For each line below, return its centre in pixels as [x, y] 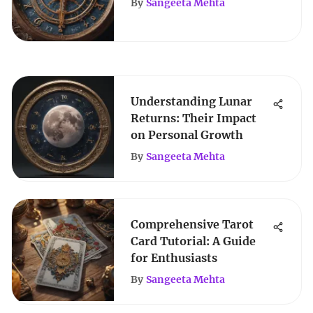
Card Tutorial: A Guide [193, 241]
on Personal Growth [187, 135]
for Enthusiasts [174, 258]
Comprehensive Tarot [192, 224]
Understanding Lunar [191, 101]
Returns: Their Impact [194, 118]
